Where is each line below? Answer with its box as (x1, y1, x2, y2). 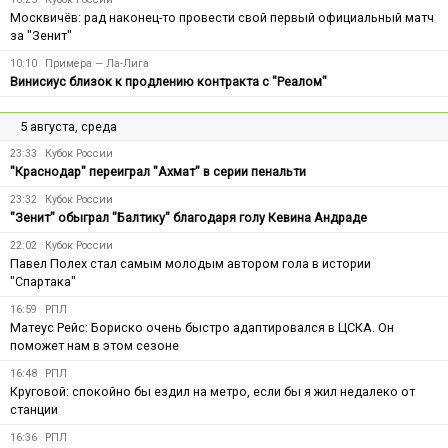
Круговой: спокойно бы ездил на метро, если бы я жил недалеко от (10, 383, 415, 399)
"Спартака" (10, 273, 76, 289)
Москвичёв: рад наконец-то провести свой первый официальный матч (10, 9, 434, 25)
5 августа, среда (20, 118, 117, 134)
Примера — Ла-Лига (45, 56, 149, 70)
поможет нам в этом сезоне (10, 337, 179, 353)
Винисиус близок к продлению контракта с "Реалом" (10, 73, 327, 89)
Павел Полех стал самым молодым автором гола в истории (10, 255, 371, 271)
